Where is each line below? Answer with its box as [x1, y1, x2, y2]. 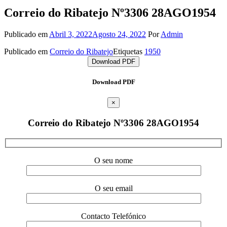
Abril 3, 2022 [49, 29, 92, 39]
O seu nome [94, 156, 133, 165]
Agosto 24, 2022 [92, 29, 146, 39]
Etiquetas [113, 47, 144, 56]
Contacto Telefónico [81, 212, 146, 221]
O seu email [94, 184, 133, 193]
